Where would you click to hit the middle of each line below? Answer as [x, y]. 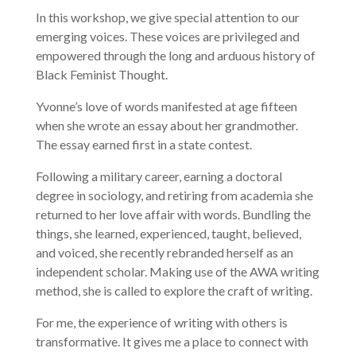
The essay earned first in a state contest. [143, 144]
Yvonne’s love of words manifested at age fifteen [166, 106]
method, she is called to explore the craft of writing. [174, 290]
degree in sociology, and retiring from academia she [174, 195]
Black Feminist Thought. [101, 74]
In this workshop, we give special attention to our [167, 17]
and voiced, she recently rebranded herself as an [164, 252]
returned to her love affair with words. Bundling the [173, 214]
